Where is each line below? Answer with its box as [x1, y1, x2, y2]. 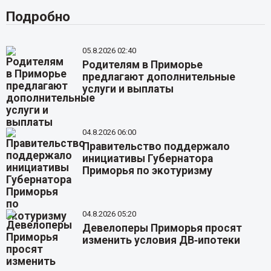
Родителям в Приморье [82, 59, 203, 71]
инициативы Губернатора [82, 152, 214, 165]
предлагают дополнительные [82, 71, 236, 83]
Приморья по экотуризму [82, 164, 213, 177]
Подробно [5, 8, 70, 24]
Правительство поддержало [82, 140, 230, 152]
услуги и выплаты [82, 83, 174, 95]
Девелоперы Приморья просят [82, 221, 243, 234]
